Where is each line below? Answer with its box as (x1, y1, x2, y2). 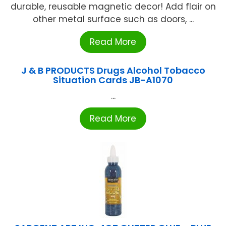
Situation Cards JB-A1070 (53, 73, 173, 86)
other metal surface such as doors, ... (32, 13, 194, 25)
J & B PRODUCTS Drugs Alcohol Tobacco (21, 64, 205, 77)
